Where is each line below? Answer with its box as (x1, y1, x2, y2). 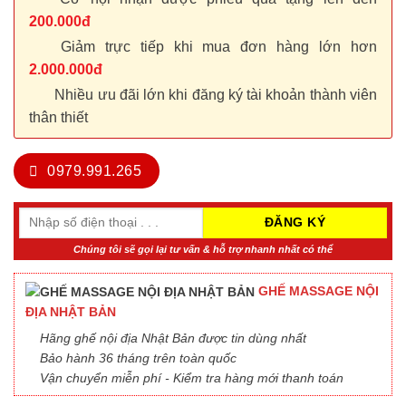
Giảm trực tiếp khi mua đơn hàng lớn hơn (51, 39, 377, 55)
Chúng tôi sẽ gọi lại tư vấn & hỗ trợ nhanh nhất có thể (73, 243, 333, 255)
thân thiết (29, 110, 88, 126)
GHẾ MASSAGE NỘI (255, 283, 379, 298)
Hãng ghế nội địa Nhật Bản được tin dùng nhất (40, 331, 306, 346)
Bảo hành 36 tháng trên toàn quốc (40, 351, 237, 366)
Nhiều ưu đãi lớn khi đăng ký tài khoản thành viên (51, 87, 377, 103)
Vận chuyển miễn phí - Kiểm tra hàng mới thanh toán (40, 371, 343, 386)
